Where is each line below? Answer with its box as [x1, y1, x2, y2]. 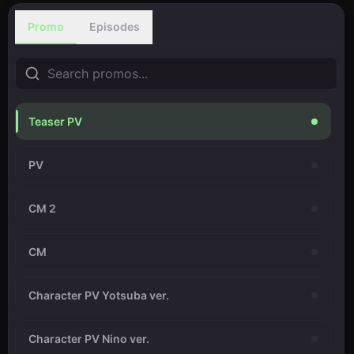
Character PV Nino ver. [28, 332, 149, 345]
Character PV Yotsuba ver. [28, 288, 169, 302]
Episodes [89, 20, 140, 33]
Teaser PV [28, 115, 82, 128]
